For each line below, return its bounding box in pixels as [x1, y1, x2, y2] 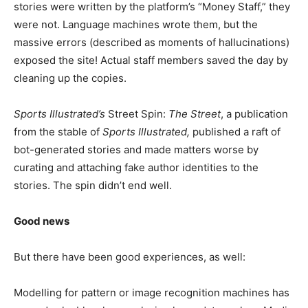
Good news [14, 214, 69, 228]
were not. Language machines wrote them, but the [14, 18, 258, 31]
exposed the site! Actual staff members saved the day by [14, 54, 288, 67]
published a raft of [190, 125, 280, 138]
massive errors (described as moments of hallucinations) [14, 36, 289, 49]
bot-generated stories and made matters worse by [14, 143, 258, 156]
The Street [168, 107, 221, 120]
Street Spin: [105, 107, 168, 120]
